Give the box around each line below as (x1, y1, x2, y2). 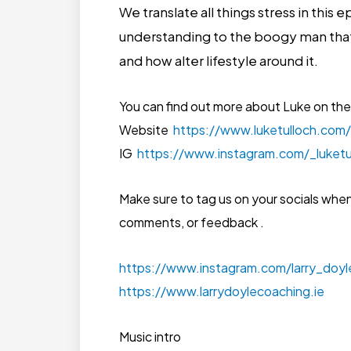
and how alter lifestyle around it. (119, 51, 318, 69)
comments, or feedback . (119, 213, 264, 230)
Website (119, 121, 173, 138)
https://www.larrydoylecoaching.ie (119, 282, 324, 299)
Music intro (119, 327, 181, 345)
